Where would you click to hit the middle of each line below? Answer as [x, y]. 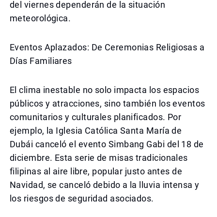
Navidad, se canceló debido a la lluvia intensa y [105, 185]
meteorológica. [40, 18]
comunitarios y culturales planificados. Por [96, 117]
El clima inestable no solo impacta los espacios [105, 90]
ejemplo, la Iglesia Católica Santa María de [96, 131]
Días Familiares [41, 61]
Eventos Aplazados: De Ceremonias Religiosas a [107, 47]
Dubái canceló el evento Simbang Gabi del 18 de [107, 144]
